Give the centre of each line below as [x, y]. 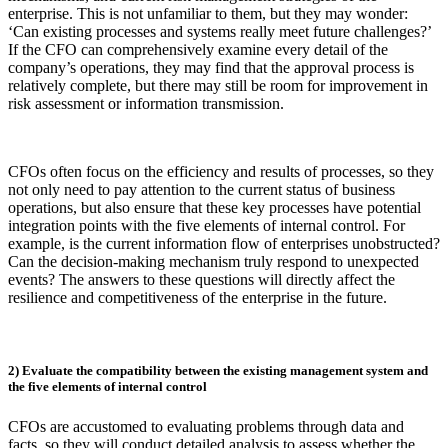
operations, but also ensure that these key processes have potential [214, 208]
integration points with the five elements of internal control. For [206, 226]
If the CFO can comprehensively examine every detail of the [198, 50]
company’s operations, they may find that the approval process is [211, 68]
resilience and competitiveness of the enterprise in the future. [197, 298]
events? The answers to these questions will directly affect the [201, 280]
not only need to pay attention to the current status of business [201, 190]
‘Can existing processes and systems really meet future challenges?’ [219, 32]
